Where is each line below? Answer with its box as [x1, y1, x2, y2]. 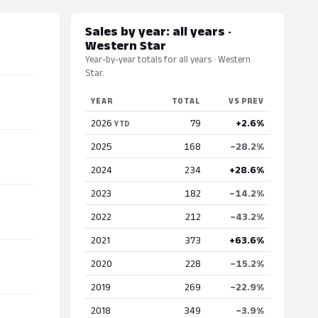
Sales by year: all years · [85, 24, 231, 38]
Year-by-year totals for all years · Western [85, 54, 251, 65]
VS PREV [228, 97, 264, 105]
